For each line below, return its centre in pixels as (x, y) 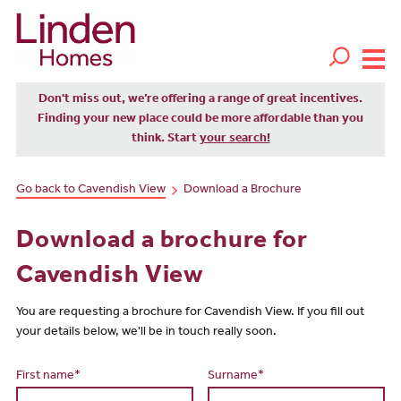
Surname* (235, 376)
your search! (235, 139)
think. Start (165, 139)
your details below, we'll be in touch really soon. (146, 333)
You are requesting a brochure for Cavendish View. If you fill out (190, 313)
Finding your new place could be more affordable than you (200, 119)
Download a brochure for (162, 243)
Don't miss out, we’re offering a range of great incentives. (200, 100)
